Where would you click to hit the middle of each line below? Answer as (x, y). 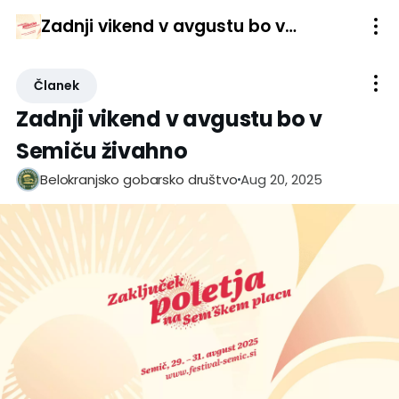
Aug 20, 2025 (281, 179)
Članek (57, 85)
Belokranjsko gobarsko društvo (139, 179)
